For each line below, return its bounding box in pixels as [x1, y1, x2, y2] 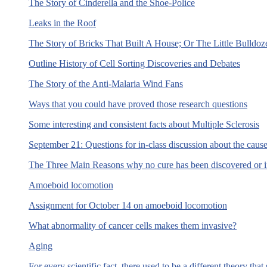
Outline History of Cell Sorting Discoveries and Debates [29, 58, 240, 69]
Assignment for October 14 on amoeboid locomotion [29, 200, 227, 210]
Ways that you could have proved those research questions [29, 98, 247, 109]
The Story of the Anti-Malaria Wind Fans [29, 78, 183, 89]
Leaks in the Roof [29, 17, 96, 28]
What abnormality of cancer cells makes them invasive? [29, 220, 237, 231]
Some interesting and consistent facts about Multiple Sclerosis [29, 119, 259, 129]
